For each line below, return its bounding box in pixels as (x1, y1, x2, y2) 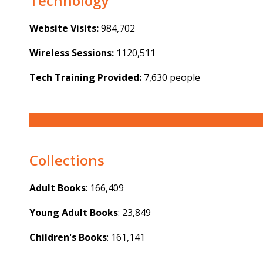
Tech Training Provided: (29, 71, 141, 85)
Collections (29, 150, 104, 170)
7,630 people (141, 71, 200, 85)
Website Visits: (29, 22, 99, 35)
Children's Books (29, 231, 107, 244)
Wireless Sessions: (29, 46, 114, 60)
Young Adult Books (29, 206, 118, 220)
